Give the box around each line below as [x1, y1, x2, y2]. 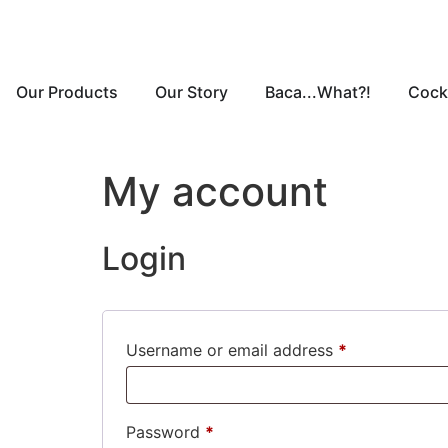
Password [126, 422, 205, 442]
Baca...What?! [265, 82, 371, 102]
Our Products [16, 82, 118, 102]
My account [102, 167, 328, 216]
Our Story [155, 82, 228, 102]
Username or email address [126, 340, 338, 360]
